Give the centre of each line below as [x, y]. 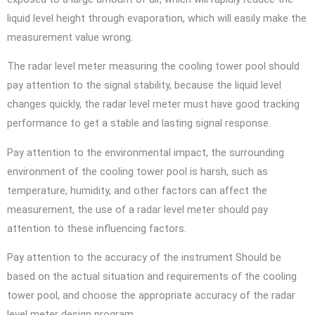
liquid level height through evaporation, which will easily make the [157, 18]
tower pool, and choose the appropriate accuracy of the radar [151, 296]
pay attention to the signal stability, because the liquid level [144, 85]
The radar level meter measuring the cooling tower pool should [153, 66]
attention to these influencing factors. [98, 228]
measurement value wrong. [71, 37]
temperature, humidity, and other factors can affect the [137, 190]
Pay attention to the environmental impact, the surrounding [146, 152]
